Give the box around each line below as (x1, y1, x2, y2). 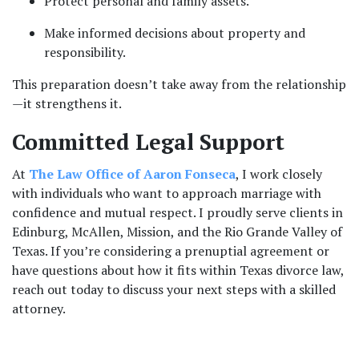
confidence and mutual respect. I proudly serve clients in (12, 204, 343, 221)
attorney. (12, 300, 66, 317)
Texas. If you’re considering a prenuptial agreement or (12, 242, 329, 260)
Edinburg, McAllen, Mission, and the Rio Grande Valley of (12, 223, 342, 240)
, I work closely (236, 165, 322, 183)
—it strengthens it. (12, 95, 122, 112)
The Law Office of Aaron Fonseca (29, 165, 236, 183)
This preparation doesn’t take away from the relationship (12, 75, 346, 93)
